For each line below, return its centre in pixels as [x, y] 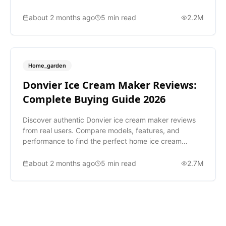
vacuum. [37, 6]
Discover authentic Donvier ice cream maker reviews [109, 120]
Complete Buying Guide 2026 [94, 99]
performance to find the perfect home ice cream [102, 141]
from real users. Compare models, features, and [101, 131]
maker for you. [47, 152]
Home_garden [47, 66]
